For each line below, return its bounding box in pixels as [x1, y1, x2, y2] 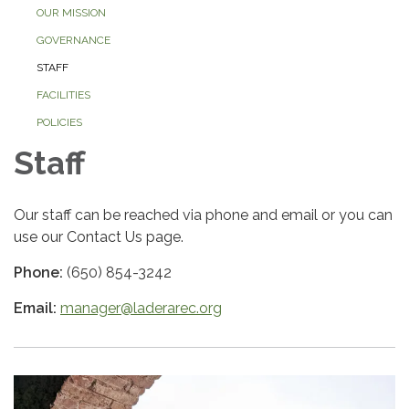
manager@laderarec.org [60, 299, 222, 318]
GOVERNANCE [37, 34, 110, 47]
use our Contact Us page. [14, 228, 184, 246]
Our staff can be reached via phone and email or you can [14, 206, 393, 225]
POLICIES [37, 116, 82, 130]
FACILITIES [37, 89, 90, 102]
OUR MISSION [37, 6, 106, 20]
